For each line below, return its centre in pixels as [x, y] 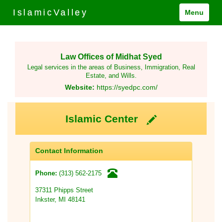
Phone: [47, 174]
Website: [80, 87]
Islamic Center [106, 119]
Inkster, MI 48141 [60, 200]
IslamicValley [51, 12]
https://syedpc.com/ [127, 87]
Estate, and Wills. [111, 76]
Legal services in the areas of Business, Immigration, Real [111, 68]
